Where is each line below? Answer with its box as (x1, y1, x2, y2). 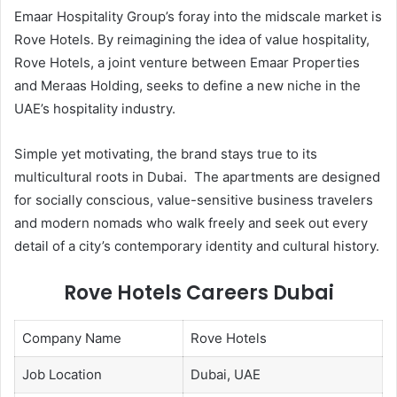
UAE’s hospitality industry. (14, 100, 175, 118)
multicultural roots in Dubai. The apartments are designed (14, 168, 380, 186)
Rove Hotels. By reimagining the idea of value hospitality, (14, 31, 370, 49)
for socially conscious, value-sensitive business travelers (14, 191, 373, 209)
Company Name (21, 330, 121, 347)
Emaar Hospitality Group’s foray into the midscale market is (14, 8, 382, 26)
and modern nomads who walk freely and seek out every (14, 214, 368, 232)
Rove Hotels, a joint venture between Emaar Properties (14, 54, 360, 72)
